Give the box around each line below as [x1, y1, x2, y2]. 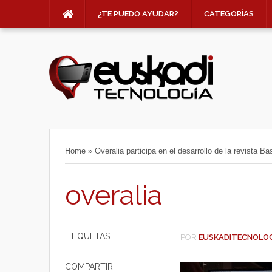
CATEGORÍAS [204, 9, 254, 18]
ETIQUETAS [64, 231, 110, 241]
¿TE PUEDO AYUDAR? [98, 9, 178, 18]
